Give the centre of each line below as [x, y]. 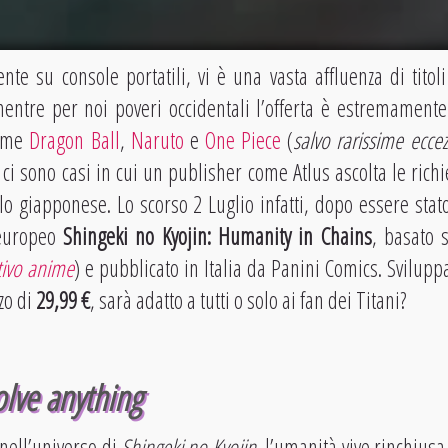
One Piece [246, 140]
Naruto [157, 140]
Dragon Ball [74, 140]
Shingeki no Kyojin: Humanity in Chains [217, 236]
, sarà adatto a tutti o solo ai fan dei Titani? [247, 300]
